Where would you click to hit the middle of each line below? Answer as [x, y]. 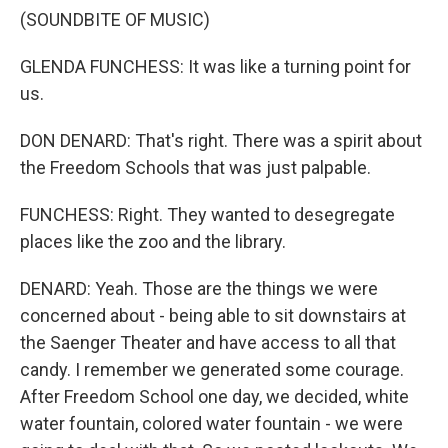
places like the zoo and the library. [153, 241]
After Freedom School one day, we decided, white [214, 396]
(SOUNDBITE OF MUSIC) [115, 19]
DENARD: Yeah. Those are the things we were [199, 288]
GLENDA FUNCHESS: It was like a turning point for [215, 66]
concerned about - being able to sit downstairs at [213, 315]
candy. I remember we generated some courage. [212, 369]
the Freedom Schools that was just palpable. [195, 167]
